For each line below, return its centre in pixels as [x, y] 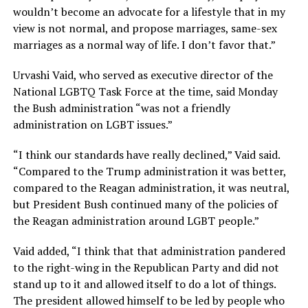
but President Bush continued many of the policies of [145, 205]
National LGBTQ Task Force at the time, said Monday [145, 92]
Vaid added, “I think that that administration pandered [149, 251]
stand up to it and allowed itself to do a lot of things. [144, 284]
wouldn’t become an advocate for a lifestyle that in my [149, 12]
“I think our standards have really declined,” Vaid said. [146, 155]
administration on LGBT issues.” [92, 125]
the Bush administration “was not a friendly [121, 108]
